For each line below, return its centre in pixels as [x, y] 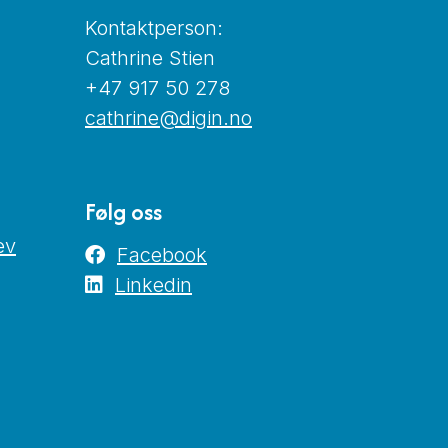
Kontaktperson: [157, 28]
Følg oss [123, 212]
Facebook [162, 254]
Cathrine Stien [150, 58]
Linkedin [153, 284]
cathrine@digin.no [168, 118]
